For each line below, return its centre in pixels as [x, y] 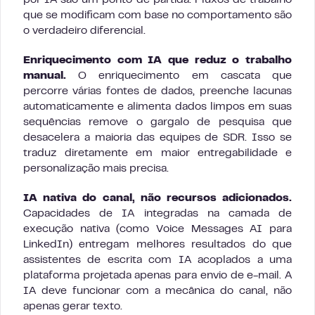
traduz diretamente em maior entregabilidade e [157, 154]
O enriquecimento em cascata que [179, 76]
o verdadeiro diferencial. [84, 31]
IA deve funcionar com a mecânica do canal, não [157, 291]
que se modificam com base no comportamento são [157, 16]
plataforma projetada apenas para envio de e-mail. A [157, 276]
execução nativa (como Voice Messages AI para [157, 230]
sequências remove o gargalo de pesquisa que [157, 123]
